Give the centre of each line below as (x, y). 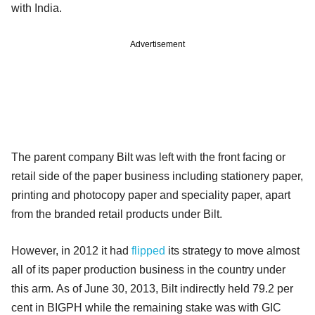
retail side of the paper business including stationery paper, (157, 176)
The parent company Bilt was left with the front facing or (148, 157)
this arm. (34, 288)
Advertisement (157, 44)
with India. (37, 8)
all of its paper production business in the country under (148, 269)
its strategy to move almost (232, 250)
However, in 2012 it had (71, 250)
